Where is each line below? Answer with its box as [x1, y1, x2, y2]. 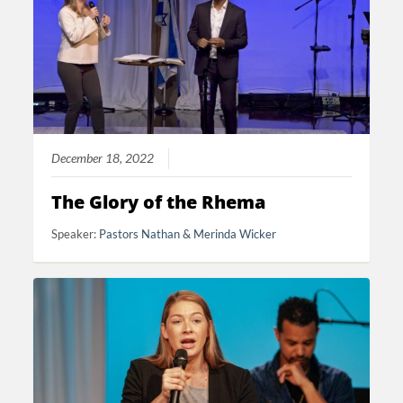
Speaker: [51, 227, 100, 242]
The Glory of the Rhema [51, 190, 266, 215]
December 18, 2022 [51, 151, 155, 166]
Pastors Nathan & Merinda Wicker [99, 227, 277, 242]
